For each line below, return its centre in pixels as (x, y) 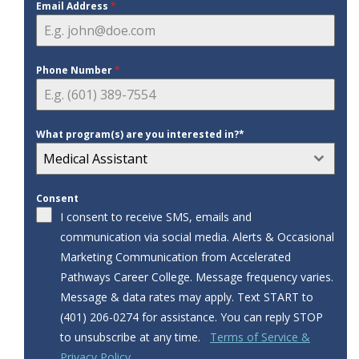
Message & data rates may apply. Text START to (187, 297)
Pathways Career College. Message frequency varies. (197, 277)
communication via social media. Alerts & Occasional (197, 237)
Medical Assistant (95, 159)
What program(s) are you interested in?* (140, 135)
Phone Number (75, 71)
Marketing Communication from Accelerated (175, 257)
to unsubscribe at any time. (135, 337)
